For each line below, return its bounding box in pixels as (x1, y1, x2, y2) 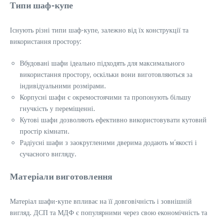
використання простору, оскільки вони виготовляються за (20, 70, 192, 78)
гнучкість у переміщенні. (20, 104, 95, 112)
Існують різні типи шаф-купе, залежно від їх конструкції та (10, 26, 188, 34)
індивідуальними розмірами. (20, 81, 106, 90)
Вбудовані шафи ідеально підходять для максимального (20, 59, 184, 67)
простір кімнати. (20, 127, 70, 135)
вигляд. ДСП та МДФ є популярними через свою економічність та (10, 208, 207, 217)
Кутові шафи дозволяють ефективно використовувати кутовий (20, 115, 207, 124)
